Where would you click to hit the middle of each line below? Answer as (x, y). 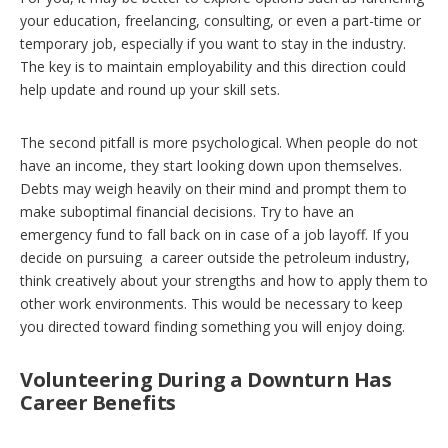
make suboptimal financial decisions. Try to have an (187, 211)
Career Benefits (98, 402)
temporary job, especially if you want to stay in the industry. (213, 43)
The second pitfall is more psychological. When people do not (219, 142)
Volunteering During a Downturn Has (205, 379)
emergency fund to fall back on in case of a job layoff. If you (214, 234)
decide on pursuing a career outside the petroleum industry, (215, 257)
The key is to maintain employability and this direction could (213, 66)
